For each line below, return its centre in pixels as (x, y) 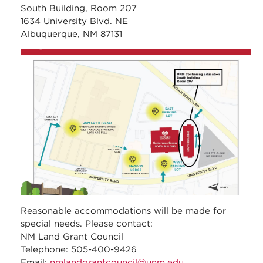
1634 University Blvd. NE (74, 21)
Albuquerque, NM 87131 (71, 34)
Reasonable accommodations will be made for (123, 211)
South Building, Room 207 (79, 8)
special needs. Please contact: (87, 224)
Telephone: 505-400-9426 (79, 250)
